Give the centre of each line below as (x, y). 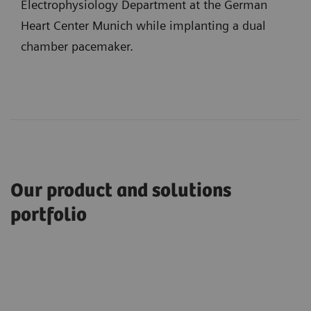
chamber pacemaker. (79, 46)
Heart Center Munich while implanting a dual (143, 25)
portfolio (49, 215)
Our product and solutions (121, 191)
